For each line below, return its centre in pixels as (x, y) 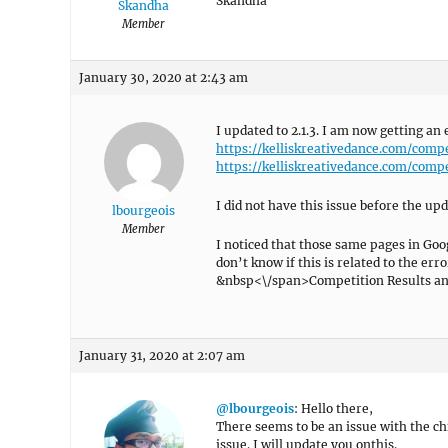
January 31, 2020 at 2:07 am (162, 355)
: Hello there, (333, 408)
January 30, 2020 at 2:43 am (163, 77)
